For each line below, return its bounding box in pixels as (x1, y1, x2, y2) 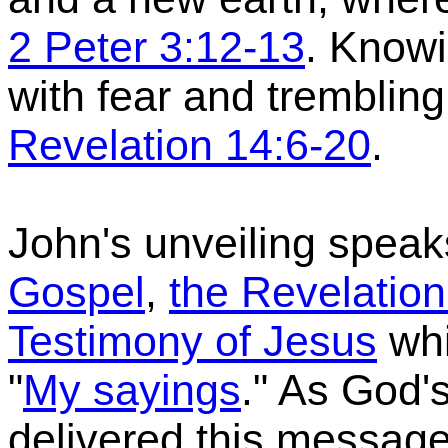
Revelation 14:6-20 (8, 121, 371, 169)
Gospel (8, 268, 145, 316)
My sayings (23, 366, 241, 414)
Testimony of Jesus (8, 317, 377, 365)
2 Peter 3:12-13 (8, 23, 305, 71)
